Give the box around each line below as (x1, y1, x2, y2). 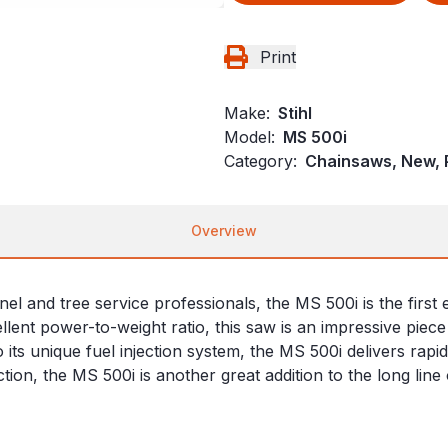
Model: (224, 127, 275, 148)
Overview (191, 222, 257, 240)
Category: (224, 151, 297, 172)
